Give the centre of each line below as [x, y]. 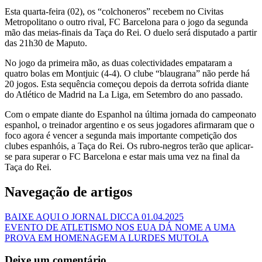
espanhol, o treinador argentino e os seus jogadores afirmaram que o [130, 125]
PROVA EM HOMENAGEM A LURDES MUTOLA [107, 237]
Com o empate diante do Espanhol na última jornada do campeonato [130, 114]
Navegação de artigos [68, 192]
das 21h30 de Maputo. [46, 43]
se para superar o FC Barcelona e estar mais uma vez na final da [122, 156]
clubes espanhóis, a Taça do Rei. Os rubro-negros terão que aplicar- [129, 146]
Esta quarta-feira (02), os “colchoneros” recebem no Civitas [114, 11]
